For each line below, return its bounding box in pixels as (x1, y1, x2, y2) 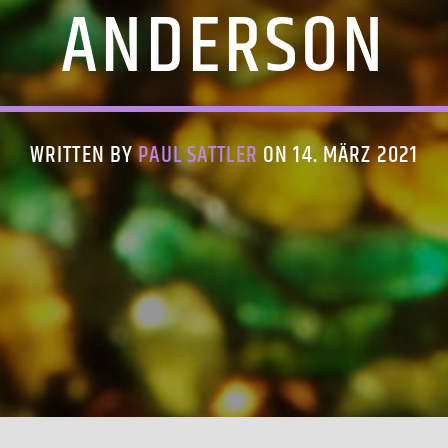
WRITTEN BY (29, 138, 139, 174)
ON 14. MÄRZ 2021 (257, 138, 419, 174)
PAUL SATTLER (138, 138, 258, 174)
